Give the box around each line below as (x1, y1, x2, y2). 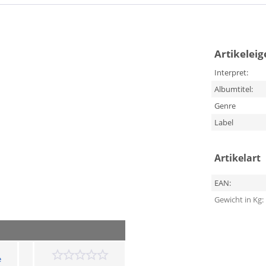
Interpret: (214, 67, 248, 78)
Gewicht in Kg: (214, 194, 264, 205)
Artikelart (214, 151, 261, 164)
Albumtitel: (214, 84, 253, 94)
